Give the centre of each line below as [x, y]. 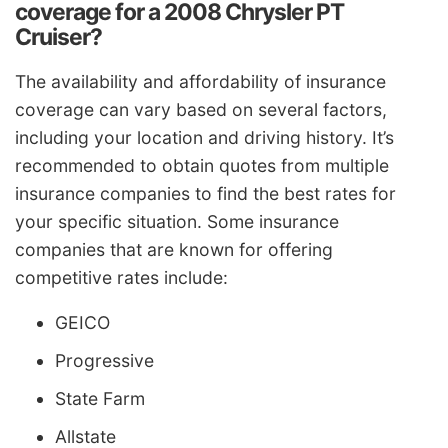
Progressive [104, 361]
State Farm [100, 399]
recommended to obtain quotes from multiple [202, 165]
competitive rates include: [121, 277]
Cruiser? [58, 37]
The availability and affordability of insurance [200, 81]
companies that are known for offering [174, 249]
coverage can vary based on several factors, [201, 109]
